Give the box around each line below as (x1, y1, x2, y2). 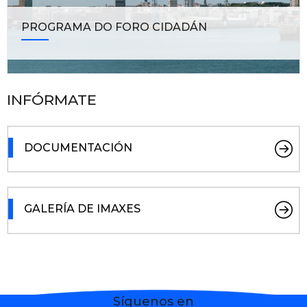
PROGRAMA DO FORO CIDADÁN (21, 20, 207, 34)
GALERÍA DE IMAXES (24, 202, 140, 216)
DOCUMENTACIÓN (24, 140, 132, 154)
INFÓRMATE (7, 90, 97, 108)
